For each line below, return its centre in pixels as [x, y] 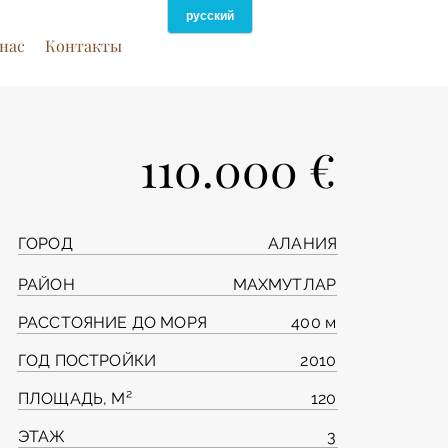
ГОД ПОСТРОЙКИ [87, 360]
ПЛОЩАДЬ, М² [75, 398]
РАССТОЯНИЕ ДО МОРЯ [112, 322]
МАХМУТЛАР [284, 284]
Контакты [83, 45]
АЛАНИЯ [302, 243]
